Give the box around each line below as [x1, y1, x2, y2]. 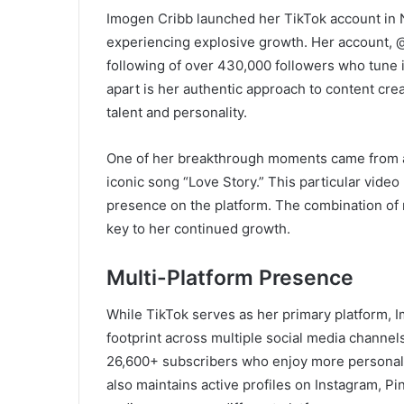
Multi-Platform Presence [106, 265, 353, 290]
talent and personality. [106, 104, 247, 121]
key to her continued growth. [106, 220, 290, 237]
